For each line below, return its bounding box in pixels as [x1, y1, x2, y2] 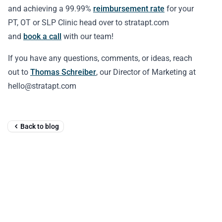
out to [8, 67, 30, 77]
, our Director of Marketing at [96, 67, 196, 77]
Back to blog [20, 122, 59, 130]
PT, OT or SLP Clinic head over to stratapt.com [8, 18, 169, 27]
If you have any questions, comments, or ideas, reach [8, 54, 192, 63]
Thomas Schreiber [30, 67, 96, 77]
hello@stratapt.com [8, 81, 76, 91]
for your [165, 4, 194, 13]
